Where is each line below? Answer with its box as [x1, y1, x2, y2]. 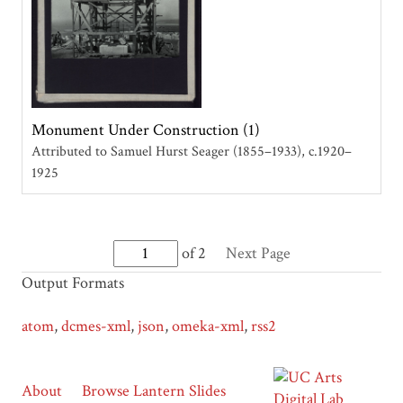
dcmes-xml [60, 315, 130, 336]
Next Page [225, 242, 291, 264]
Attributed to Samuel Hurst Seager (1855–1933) [31, 142, 301, 162]
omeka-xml [171, 315, 244, 336]
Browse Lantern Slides [81, 380, 226, 401]
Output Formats [21, 272, 124, 293]
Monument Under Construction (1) [31, 120, 260, 141]
